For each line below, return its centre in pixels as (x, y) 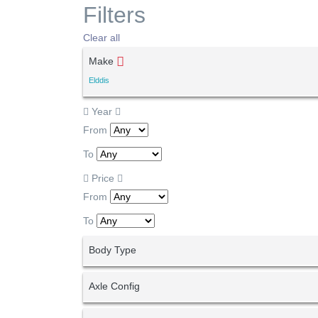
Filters (114, 15)
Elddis (99, 80)
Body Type (113, 250)
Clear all (102, 38)
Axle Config (114, 286)
